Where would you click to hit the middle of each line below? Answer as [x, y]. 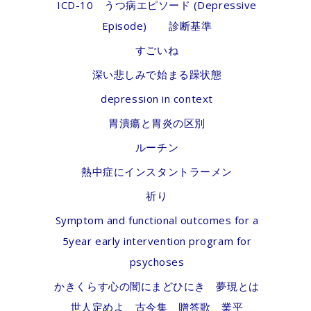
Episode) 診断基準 [157, 26]
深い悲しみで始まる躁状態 [157, 74]
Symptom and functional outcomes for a [157, 220]
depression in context [157, 99]
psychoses [157, 262]
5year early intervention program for [157, 241]
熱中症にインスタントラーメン [157, 171]
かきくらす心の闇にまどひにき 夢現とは [157, 286]
